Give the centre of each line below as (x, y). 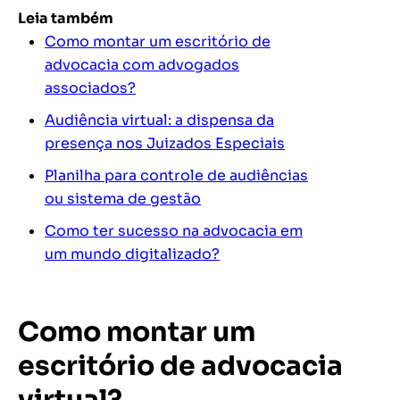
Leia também (66, 19)
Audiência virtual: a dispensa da (159, 121)
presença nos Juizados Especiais (165, 144)
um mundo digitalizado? (132, 254)
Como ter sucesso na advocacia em (174, 231)
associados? (90, 88)
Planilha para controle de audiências (176, 176)
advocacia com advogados (142, 65)
